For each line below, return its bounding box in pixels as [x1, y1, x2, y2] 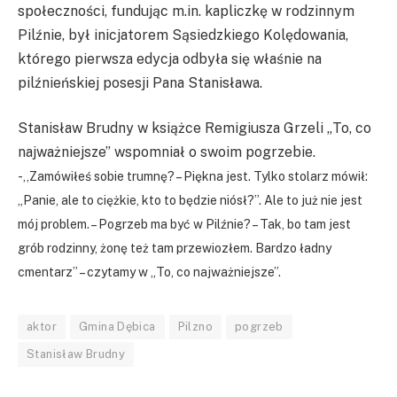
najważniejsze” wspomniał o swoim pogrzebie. [18, 144, 315, 161]
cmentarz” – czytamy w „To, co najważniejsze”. [18, 265, 284, 280]
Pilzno [177, 320, 213, 334]
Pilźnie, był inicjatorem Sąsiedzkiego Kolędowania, [18, 26, 348, 43]
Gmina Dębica [78, 320, 156, 334]
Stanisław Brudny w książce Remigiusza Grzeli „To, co [18, 120, 371, 137]
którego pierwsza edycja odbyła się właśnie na [18, 50, 322, 67]
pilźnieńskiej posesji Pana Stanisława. [18, 74, 262, 91]
